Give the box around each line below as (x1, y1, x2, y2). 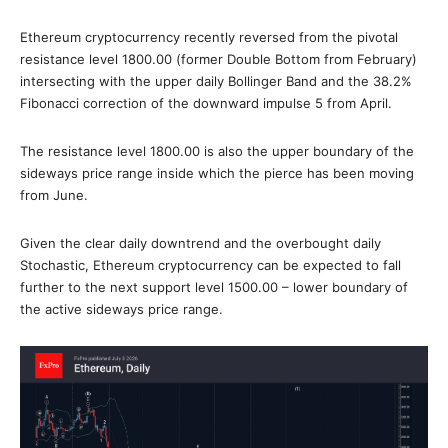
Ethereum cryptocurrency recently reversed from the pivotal (20, 29, 398, 45)
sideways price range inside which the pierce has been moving (20, 165, 414, 181)
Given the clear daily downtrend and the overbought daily (20, 235, 381, 251)
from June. (20, 187, 88, 203)
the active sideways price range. (20, 301, 223, 317)
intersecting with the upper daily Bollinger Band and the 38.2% (20, 73, 412, 89)
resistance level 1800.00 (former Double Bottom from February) (20, 51, 417, 67)
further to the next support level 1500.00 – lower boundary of (20, 279, 408, 295)
